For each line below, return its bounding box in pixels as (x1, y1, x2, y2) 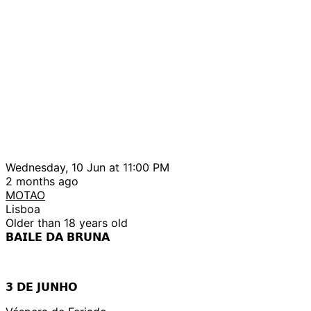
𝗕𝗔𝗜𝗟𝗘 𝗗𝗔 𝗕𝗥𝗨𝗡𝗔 (6, 229, 110, 244)
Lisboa (6, 201, 40, 216)
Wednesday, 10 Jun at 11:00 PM (6, 160, 169, 174)
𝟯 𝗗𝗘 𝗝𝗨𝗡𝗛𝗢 (6, 279, 78, 294)
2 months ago (6, 174, 78, 188)
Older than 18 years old (6, 215, 128, 230)
